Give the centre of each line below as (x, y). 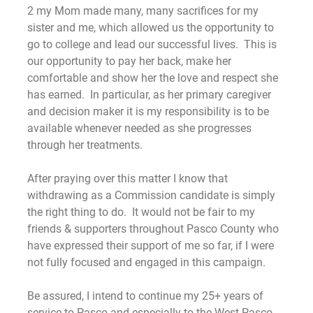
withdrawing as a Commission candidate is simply (151, 195)
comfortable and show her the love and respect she (153, 78)
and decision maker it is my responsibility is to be (148, 111)
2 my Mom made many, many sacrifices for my (143, 10)
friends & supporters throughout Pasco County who (153, 228)
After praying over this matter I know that (128, 178)
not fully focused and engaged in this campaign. (146, 262)
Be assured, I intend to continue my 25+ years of (145, 296)
